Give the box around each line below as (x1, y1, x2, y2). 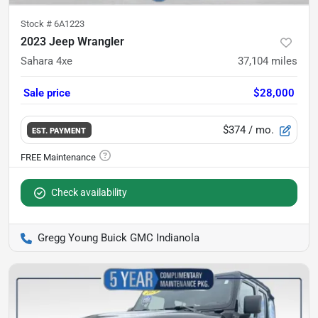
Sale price (23, 87, 70, 99)
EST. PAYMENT (32, 125, 87, 136)
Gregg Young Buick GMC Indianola (38, 231, 199, 244)
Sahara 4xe (21, 55, 72, 67)
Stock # (21, 18, 54, 29)
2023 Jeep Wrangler (21, 35, 124, 48)
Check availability (51, 187, 127, 198)
